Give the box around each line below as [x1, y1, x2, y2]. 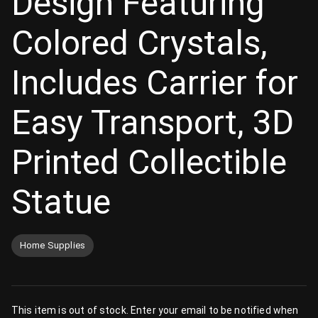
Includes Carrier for [11, 62, 298, 103]
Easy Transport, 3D [11, 102, 294, 143]
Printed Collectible [11, 142, 287, 182]
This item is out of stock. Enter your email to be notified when [11, 304, 299, 316]
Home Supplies [20, 240, 85, 251]
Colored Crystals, [11, 23, 268, 63]
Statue [11, 182, 111, 222]
